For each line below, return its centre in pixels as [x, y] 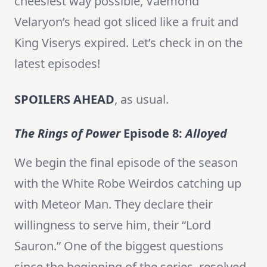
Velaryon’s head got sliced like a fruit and [126, 22]
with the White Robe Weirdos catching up [128, 184]
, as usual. [142, 100]
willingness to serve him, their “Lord [113, 225]
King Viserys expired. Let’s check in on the [128, 43]
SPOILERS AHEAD [64, 100]
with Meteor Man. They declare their [114, 204]
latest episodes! [57, 64]
